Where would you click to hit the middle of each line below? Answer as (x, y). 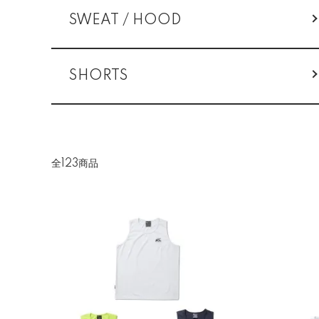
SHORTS (99, 76)
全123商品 (75, 164)
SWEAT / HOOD (125, 20)
